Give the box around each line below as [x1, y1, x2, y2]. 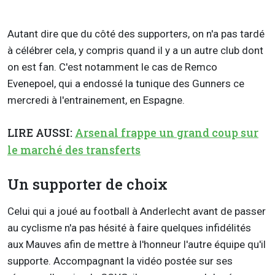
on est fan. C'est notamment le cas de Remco [7, 60, 217, 73]
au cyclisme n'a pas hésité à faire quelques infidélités [7, 222, 251, 234]
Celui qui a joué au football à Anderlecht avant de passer [7, 205, 266, 218]
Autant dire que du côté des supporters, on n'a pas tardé [7, 27, 265, 40]
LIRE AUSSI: [7, 125, 75, 140]
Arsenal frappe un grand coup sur [75, 125, 258, 140]
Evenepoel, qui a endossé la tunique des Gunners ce [7, 77, 244, 90]
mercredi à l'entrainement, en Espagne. [7, 93, 187, 106]
